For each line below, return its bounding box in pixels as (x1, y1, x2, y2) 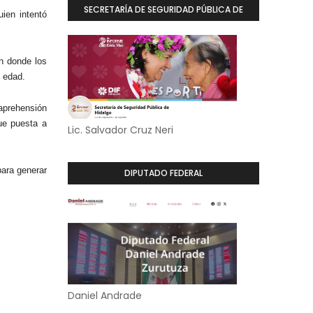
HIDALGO (145, 26, 182, 38)
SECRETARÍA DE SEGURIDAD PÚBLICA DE (83, 3, 243, 15)
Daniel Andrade (67, 289, 142, 303)
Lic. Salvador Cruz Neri (67, 123, 173, 137)
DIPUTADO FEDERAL (124, 167, 203, 179)
